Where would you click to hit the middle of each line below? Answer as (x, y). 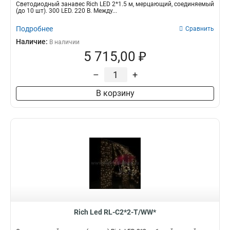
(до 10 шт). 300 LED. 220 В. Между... (66, 11)
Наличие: (33, 42)
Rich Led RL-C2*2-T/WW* (115, 212)
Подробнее (34, 29)
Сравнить (200, 29)
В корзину (115, 93)
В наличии (64, 42)
